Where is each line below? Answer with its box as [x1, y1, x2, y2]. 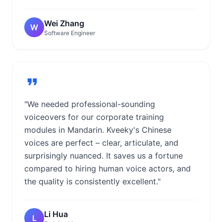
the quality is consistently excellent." [24, 176, 161, 186]
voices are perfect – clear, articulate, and [24, 138, 178, 148]
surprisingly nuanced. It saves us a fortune [24, 151, 183, 161]
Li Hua [44, 209, 68, 219]
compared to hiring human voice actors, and [24, 164, 191, 173]
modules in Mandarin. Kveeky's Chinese [24, 125, 171, 135]
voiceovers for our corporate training [24, 112, 164, 122]
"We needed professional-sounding [24, 99, 155, 109]
